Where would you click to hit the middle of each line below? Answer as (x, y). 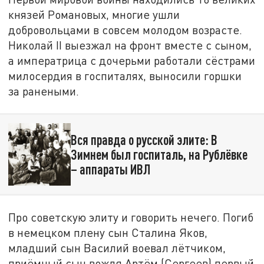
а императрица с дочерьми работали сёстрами (132, 61)
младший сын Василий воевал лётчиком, (117, 247)
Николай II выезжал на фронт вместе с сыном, (130, 45)
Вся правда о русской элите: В (144, 139)
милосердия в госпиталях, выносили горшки (125, 76)
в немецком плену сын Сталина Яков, (108, 232)
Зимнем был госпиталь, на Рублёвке (159, 154)
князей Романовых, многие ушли (94, 15)
